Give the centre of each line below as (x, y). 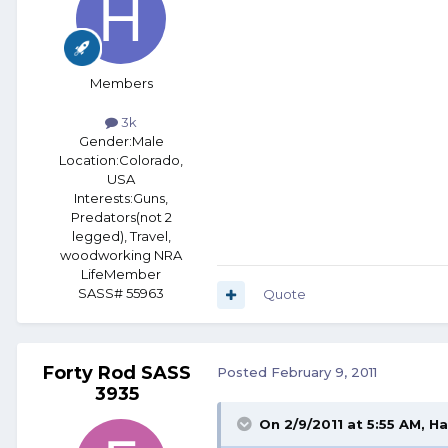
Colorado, (151, 160)
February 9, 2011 (324, 372)
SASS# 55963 (121, 293)
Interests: (103, 198)
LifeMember (121, 274)
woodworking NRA (121, 255)
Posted (244, 372)
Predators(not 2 (121, 217)
